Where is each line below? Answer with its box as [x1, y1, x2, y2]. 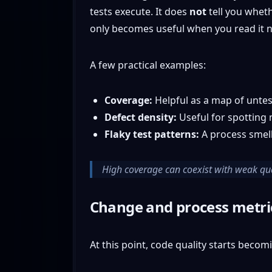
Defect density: [104, 110, 177, 124]
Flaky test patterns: [104, 127, 199, 141]
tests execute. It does [89, 4, 189, 18]
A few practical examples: [89, 58, 206, 72]
